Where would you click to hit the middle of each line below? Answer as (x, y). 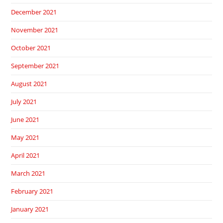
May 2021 (25, 138)
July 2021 (24, 102)
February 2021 (32, 191)
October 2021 (31, 48)
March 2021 (28, 173)
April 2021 (26, 156)
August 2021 (29, 84)
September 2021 (35, 66)
